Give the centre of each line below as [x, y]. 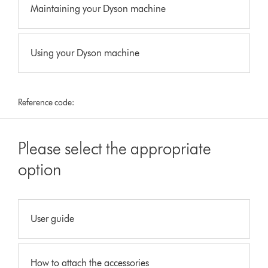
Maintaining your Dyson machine [98, 8]
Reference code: [46, 102]
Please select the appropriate [115, 148]
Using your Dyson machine [85, 53]
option [40, 169]
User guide [53, 218]
